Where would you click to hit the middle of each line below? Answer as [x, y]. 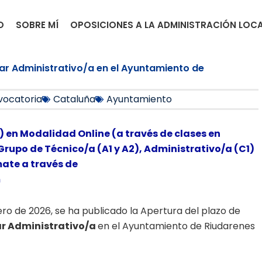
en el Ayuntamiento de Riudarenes [176, 226]
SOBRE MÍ [37, 25]
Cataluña [74, 99]
